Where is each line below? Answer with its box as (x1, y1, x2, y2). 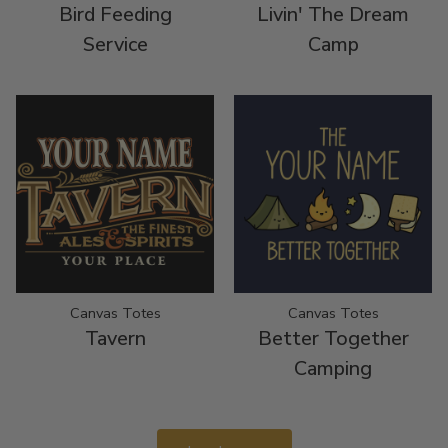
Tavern (84, 324, 146, 352)
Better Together (257, 324, 409, 352)
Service (82, 30, 148, 58)
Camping (294, 354, 372, 382)
